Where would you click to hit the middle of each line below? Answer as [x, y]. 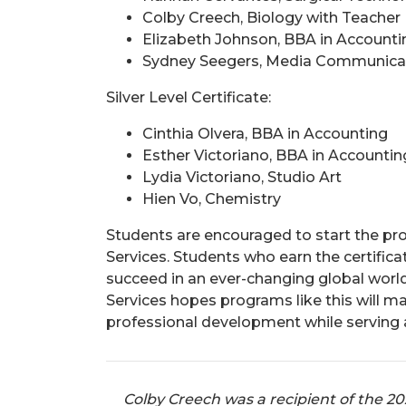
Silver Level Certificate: [188, 97]
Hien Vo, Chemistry [212, 198]
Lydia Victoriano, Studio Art [242, 177]
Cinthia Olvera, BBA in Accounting [265, 133]
